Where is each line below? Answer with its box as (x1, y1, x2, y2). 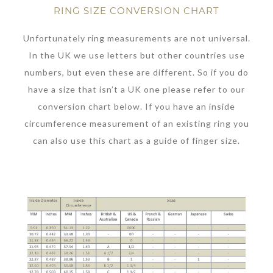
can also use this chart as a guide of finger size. (33, 135, 240, 146)
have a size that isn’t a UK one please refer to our (28, 84, 245, 95)
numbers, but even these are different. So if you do (24, 67, 249, 78)
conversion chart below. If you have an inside (38, 101, 235, 112)
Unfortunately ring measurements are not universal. (23, 33, 250, 44)
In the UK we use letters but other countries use (28, 50, 245, 61)
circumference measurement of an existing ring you (24, 118, 249, 129)
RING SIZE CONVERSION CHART (54, 4, 219, 16)
